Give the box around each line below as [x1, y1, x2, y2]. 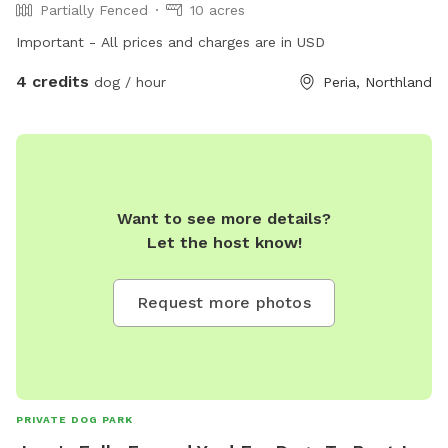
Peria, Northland [323, 73, 432, 90]
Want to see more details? [117, 208, 331, 228]
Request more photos [137, 292, 311, 312]
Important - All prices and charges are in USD [16, 33, 325, 50]
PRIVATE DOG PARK [16, 413, 133, 425]
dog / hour [89, 73, 166, 90]
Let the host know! [146, 232, 302, 252]
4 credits [16, 71, 89, 91]
